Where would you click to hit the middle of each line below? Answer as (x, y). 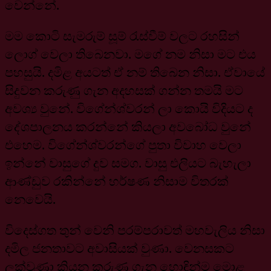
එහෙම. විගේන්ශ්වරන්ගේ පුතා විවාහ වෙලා (123, 144)
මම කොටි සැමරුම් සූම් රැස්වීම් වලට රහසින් (122, 35)
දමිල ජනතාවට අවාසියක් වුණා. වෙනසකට (119, 248)
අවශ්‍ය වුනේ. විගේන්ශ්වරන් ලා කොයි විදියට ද (129, 108)
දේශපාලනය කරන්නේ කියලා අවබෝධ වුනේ (128, 126)
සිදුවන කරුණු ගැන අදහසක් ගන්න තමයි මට (124, 90)
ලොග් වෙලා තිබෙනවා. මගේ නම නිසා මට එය (130, 54)
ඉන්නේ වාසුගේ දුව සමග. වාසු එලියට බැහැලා (128, 162)
